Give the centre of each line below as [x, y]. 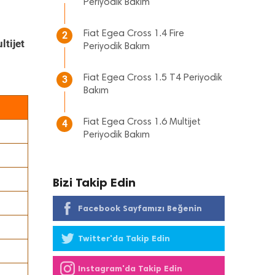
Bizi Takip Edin [94, 182]
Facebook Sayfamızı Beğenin [140, 208]
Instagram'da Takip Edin [130, 269]
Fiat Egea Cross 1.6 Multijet [142, 122]
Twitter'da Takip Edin [124, 238]
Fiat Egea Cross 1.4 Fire [134, 34]
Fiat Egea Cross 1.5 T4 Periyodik [153, 78]
